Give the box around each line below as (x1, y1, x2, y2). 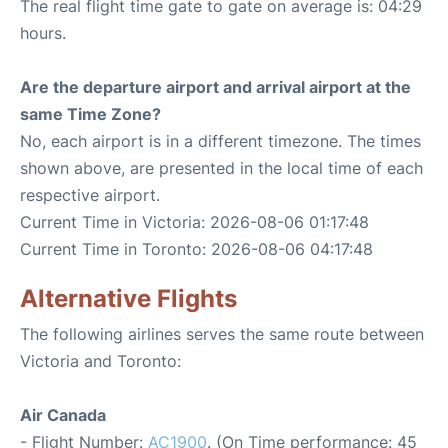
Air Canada (20, 405, 106, 425)
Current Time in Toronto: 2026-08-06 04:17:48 (20, 239, 373, 259)
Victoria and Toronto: (20, 351, 181, 371)
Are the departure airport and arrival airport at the (20, 77, 411, 97)
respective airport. (20, 185, 160, 205)
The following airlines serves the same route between (20, 324, 424, 344)
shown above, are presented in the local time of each (20, 158, 423, 178)
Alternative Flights (20, 284, 237, 313)
